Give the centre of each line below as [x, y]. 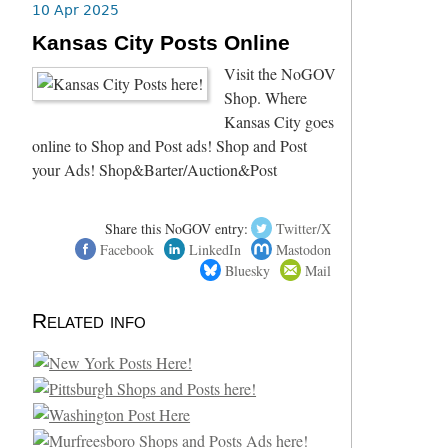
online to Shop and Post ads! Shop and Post [170, 145]
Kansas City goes [279, 121]
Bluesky [247, 270]
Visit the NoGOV [280, 73]
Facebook [126, 249]
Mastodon [304, 249]
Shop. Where [266, 97]
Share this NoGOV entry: [176, 228]
